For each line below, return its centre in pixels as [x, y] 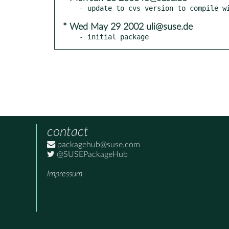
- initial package [114, 37]
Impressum [65, 174]
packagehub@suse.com [98, 144]
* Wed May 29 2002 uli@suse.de [128, 27]
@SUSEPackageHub [91, 154]
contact [68, 132]
